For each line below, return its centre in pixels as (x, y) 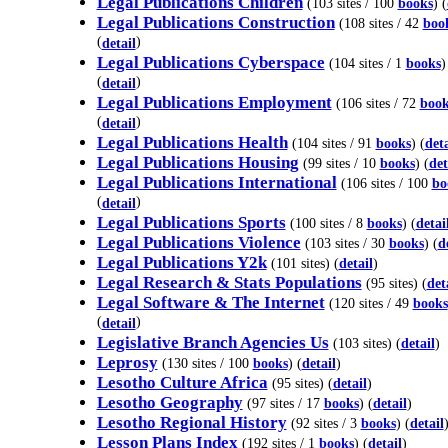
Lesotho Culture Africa (182, 382)
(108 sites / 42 (380, 23)
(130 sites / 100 (207, 363)
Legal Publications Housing (197, 162)
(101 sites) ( (302, 263)
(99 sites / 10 (341, 163)
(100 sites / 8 (328, 223)
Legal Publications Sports (191, 222)
